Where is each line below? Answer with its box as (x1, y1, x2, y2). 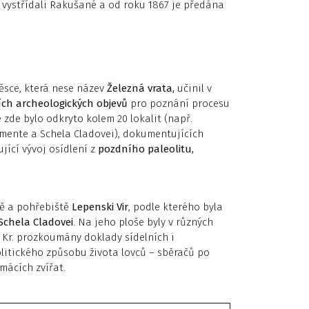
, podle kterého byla (128, 200, 223, 213)
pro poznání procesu (128, 97, 230, 110)
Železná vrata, (107, 81, 175, 94)
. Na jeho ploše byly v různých (73, 215, 213, 228)
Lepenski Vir (72, 200, 128, 213)
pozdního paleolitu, (98, 142, 194, 155)
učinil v (175, 81, 212, 94)
